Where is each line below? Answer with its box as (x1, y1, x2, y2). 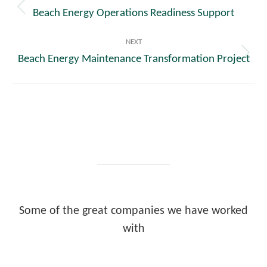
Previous (133, 9, 176, 21)
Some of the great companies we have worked (19, 205, 248, 218)
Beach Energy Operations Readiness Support (33, 8, 234, 20)
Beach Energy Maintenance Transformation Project (17, 54, 250, 66)
